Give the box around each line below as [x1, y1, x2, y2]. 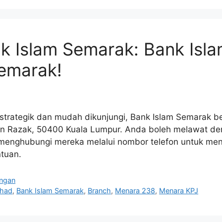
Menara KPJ [159, 186, 199, 195]
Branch [88, 186, 111, 195]
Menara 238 [115, 186, 156, 195]
